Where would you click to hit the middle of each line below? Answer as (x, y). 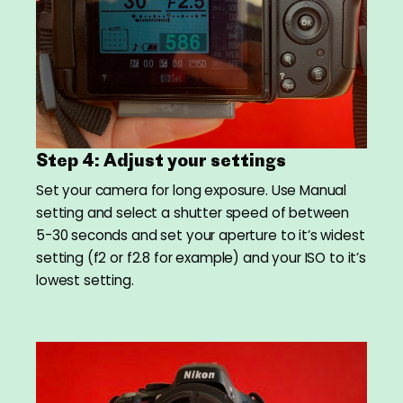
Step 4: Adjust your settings (161, 161)
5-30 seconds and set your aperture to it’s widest (201, 236)
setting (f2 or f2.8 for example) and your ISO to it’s (201, 258)
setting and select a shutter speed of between (193, 213)
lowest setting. (85, 281)
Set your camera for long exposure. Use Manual (192, 191)
